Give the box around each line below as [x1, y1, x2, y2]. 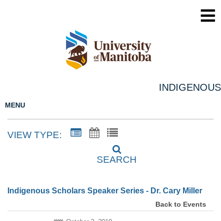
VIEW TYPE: [7, 129, 62, 140]
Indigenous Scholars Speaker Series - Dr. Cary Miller [7, 186, 202, 195]
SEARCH [97, 154, 137, 165]
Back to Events [155, 200, 206, 208]
